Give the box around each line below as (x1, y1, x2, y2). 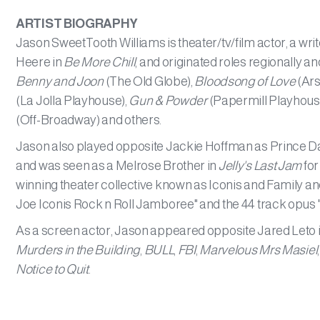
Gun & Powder (129, 94, 207, 108)
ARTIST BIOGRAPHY (16, 16, 139, 31)
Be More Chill (64, 55, 136, 69)
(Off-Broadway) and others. (16, 113, 162, 127)
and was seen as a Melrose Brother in (16, 159, 219, 173)
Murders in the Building (16, 243, 141, 257)
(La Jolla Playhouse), (16, 94, 129, 108)
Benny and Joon (16, 74, 104, 89)
